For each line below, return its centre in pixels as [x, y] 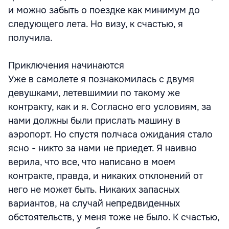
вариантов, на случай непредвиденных [94, 203]
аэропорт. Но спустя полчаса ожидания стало [110, 134]
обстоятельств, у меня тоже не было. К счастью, [114, 217]
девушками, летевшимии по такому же [94, 93]
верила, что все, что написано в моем [92, 162]
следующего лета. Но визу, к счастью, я [96, 24]
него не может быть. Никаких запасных [94, 189]
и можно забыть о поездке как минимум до [104, 10]
